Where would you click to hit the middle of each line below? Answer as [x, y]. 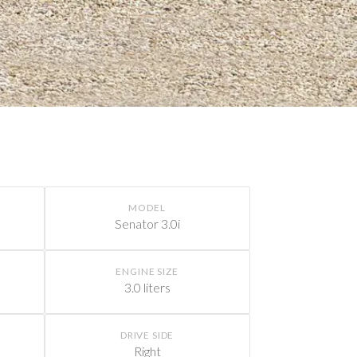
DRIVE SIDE [147, 335]
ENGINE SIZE [147, 272]
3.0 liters [147, 288]
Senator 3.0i [147, 224]
